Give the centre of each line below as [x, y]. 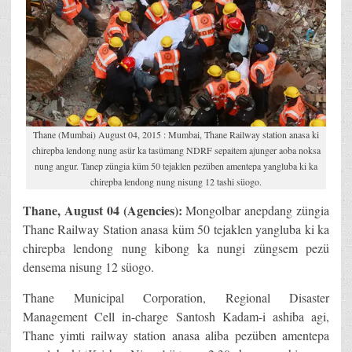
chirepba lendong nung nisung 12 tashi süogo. [176, 181]
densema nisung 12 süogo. [88, 266]
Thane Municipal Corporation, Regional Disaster [176, 297]
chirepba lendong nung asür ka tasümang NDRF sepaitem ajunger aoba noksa [176, 150]
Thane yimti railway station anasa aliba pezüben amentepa [176, 335]
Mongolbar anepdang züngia [255, 210]
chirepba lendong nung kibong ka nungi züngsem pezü [176, 247]
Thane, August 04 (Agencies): [103, 210]
